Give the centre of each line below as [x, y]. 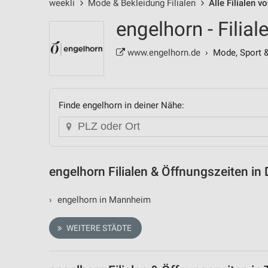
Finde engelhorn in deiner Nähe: [121, 105]
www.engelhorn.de [163, 53]
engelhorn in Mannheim [103, 200]
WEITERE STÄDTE [98, 228]
